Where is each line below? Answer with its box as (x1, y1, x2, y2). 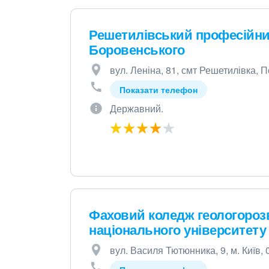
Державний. (110, 101, 163, 115)
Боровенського (89, 40, 185, 59)
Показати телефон (119, 83, 198, 95)
